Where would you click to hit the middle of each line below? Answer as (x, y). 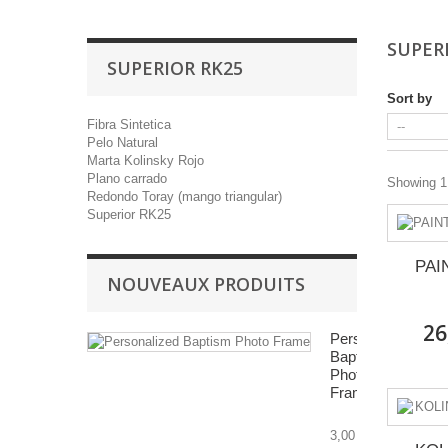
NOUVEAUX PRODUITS (206, 284)
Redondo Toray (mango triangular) (184, 196)
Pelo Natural (122, 142)
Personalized (372, 338)
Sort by (409, 98)
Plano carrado (127, 178)
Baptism (357, 356)
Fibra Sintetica (129, 124)
